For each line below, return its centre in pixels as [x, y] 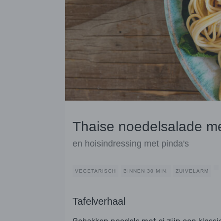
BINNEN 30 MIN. [146, 171]
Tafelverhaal [99, 202]
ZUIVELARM [192, 171]
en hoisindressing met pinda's [131, 144]
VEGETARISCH [95, 171]
